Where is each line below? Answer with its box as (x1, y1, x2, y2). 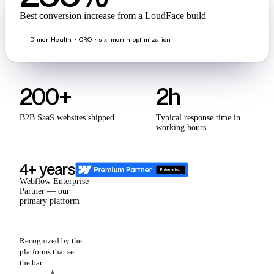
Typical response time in (156, 113, 240, 123)
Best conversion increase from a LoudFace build (20, 10, 206, 21)
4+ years (20, 160, 75, 179)
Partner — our (20, 187, 70, 196)
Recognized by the (20, 236, 82, 246)
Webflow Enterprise (20, 177, 89, 187)
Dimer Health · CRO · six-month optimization (30, 34, 171, 43)
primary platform (20, 196, 80, 206)
